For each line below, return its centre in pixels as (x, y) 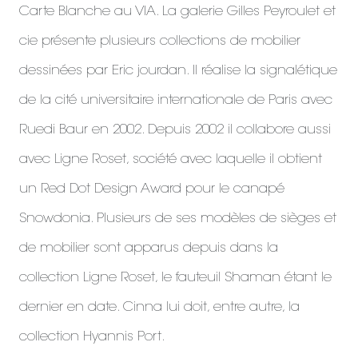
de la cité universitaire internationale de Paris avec (176, 101)
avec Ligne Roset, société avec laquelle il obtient (171, 160)
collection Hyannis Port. (92, 337)
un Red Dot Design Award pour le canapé (152, 189)
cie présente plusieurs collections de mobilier (160, 42)
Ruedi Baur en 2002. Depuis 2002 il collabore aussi (175, 130)
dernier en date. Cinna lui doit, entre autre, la (159, 308)
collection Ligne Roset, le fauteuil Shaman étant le (175, 278)
